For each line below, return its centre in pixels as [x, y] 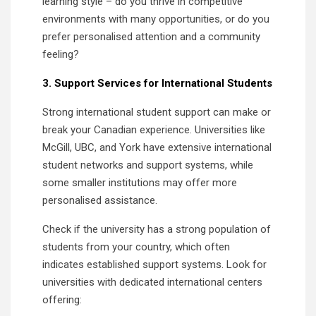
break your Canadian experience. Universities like [154, 129]
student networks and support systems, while [148, 165]
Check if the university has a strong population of [157, 229]
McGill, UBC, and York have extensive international [157, 147]
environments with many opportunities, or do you [156, 19]
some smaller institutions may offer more [140, 182]
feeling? [61, 54]
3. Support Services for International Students [157, 83]
